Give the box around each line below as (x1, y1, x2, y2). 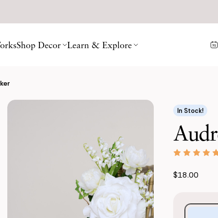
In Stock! (177, 106, 203, 115)
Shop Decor (17, 39, 61, 50)
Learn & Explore (67, 39, 132, 50)
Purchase (185, 205, 213, 214)
